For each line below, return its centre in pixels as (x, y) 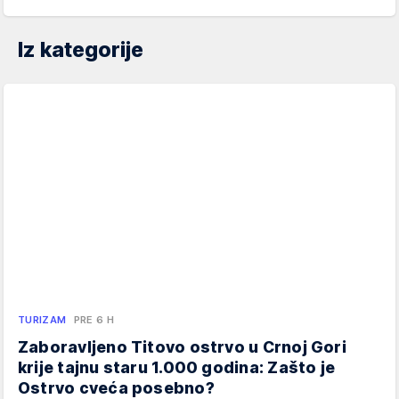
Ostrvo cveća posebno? (116, 387)
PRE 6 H (94, 319)
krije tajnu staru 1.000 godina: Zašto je (177, 367)
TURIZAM (42, 319)
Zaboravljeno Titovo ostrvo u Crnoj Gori (182, 346)
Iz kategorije (81, 49)
